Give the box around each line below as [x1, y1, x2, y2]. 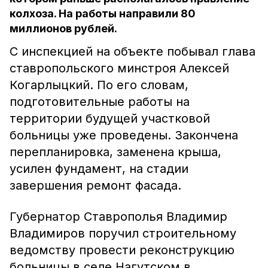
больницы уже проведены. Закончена [10, 128, 238, 142]
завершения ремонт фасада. [10, 178, 181, 193]
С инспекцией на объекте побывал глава [10, 44, 255, 59]
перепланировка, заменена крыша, [10, 145, 221, 159]
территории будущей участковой [10, 111, 210, 126]
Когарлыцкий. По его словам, [10, 78, 188, 92]
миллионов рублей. [10, 22, 117, 35]
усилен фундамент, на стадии [10, 162, 188, 176]
